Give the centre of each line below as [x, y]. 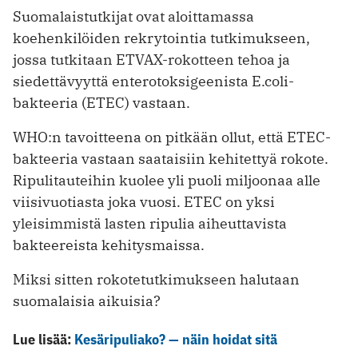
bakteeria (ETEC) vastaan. [101, 102]
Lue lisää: [44, 339]
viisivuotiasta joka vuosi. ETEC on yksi [144, 201]
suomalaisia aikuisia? [87, 300]
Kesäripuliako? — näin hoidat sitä [176, 339]
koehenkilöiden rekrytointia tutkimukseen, [161, 38]
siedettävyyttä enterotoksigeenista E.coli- [153, 81]
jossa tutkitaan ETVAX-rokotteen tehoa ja [151, 59]
